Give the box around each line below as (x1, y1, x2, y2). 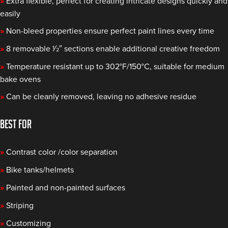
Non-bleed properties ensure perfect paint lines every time (6, 26, 214, 36)
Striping (6, 201, 34, 211)
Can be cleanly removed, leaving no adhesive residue (6, 92, 196, 102)
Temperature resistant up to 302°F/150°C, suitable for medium (6, 62, 224, 72)
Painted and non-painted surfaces (6, 183, 125, 193)
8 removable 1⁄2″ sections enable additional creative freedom (6, 44, 220, 54)
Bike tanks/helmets (6, 165, 74, 175)
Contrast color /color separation (6, 147, 118, 157)
